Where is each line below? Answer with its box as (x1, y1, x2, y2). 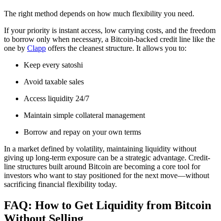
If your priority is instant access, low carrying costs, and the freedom (4, 26, 216, 35)
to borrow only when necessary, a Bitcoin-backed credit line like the (4, 35, 215, 44)
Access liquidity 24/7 (24, 94, 89, 103)
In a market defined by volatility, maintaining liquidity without (4, 145, 196, 153)
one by (4, 44, 27, 53)
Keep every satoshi (24, 61, 83, 70)
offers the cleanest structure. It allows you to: (46, 44, 186, 53)
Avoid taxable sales (24, 77, 84, 86)
